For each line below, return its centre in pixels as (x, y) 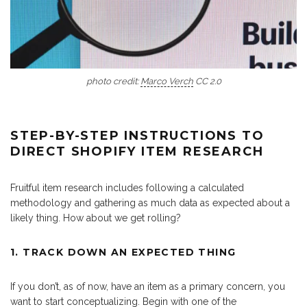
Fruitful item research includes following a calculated (127, 187)
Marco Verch (167, 81)
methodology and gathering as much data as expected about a (150, 202)
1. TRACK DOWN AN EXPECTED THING (123, 252)
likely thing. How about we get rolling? (96, 218)
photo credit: (113, 81)
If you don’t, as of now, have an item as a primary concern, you (148, 286)
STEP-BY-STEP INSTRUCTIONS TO (137, 135)
